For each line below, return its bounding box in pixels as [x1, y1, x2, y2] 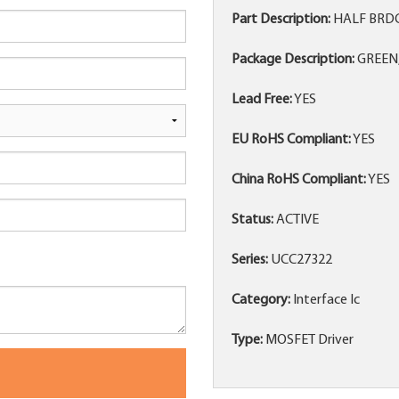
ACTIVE [273, 213, 319, 228]
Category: [232, 293, 290, 308]
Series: [232, 253, 268, 268]
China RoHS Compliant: [232, 173, 366, 188]
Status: [232, 213, 273, 228]
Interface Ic [290, 293, 360, 308]
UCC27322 [268, 253, 332, 268]
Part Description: [232, 12, 330, 28]
